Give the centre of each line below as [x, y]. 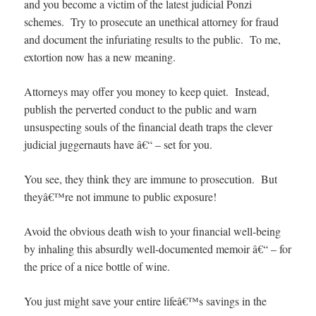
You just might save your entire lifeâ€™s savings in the [146, 300]
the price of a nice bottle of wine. [97, 266]
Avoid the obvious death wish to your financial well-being [153, 231]
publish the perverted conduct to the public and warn [141, 109]
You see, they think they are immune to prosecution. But [151, 178]
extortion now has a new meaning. [100, 56]
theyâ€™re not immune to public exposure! [121, 196]
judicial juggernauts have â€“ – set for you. [119, 144]
